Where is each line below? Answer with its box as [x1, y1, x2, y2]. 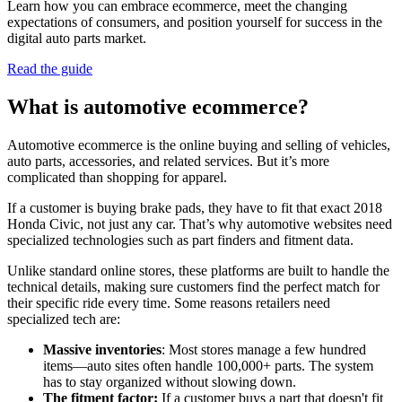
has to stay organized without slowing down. [43, 373, 296, 389]
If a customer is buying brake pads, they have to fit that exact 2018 [7, 199, 382, 215]
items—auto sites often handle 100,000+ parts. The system [43, 357, 373, 373]
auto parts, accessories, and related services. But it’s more [7, 153, 329, 169]
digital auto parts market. [7, 31, 146, 47]
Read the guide [7, 61, 92, 77]
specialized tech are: [7, 310, 120, 327]
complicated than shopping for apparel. [7, 169, 227, 185]
